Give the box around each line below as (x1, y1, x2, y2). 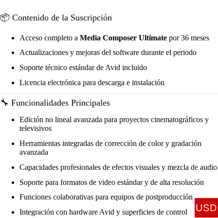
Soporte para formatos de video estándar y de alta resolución (19, 178, 204, 186)
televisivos (19, 124, 52, 133)
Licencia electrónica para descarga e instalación (19, 78, 164, 87)
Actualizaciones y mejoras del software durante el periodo (19, 48, 197, 57)
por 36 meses (167, 33, 209, 42)
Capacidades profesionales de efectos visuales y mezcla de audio (19, 163, 217, 171)
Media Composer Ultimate (80, 33, 167, 42)
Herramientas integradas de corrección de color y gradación (19, 139, 201, 147)
